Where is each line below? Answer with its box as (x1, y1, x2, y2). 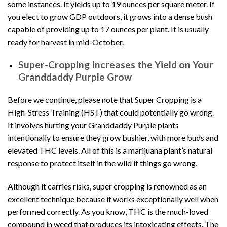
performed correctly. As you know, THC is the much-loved (8, 207, 208, 217)
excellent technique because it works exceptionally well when (8, 194, 218, 204)
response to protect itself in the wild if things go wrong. (8, 158, 197, 168)
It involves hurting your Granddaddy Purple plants (8, 120, 179, 130)
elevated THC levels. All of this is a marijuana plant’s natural (8, 145, 212, 156)
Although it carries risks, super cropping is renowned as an (8, 181, 207, 192)
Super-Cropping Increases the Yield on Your (18, 58, 213, 70)
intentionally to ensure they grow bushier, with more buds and (8, 133, 218, 143)
